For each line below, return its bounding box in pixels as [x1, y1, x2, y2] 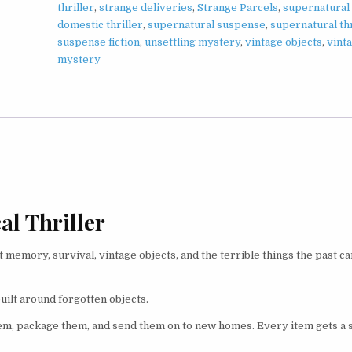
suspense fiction [57, 35, 141, 48]
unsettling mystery [145, 35, 241, 48]
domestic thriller [57, 18, 144, 31]
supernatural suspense [148, 18, 266, 31]
